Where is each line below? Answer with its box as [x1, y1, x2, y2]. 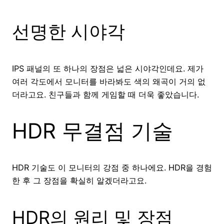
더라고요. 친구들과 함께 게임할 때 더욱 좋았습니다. [12, 89, 199, 100]
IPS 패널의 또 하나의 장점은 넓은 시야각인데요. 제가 [12, 63, 203, 74]
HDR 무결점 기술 [12, 118, 173, 144]
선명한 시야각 [12, 20, 125, 43]
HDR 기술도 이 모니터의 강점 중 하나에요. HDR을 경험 [12, 162, 212, 173]
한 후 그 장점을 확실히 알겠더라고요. [12, 175, 146, 186]
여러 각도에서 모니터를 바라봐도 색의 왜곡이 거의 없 [12, 76, 205, 87]
